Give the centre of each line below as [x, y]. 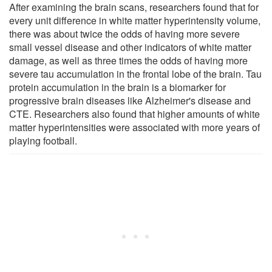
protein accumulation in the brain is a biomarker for [117, 87]
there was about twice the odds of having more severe [124, 33]
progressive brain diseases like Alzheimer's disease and [130, 100]
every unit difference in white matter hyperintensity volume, [135, 20]
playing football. [43, 140]
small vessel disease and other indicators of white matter [130, 47]
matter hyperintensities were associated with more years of [134, 127]
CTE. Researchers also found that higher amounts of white [134, 114]
